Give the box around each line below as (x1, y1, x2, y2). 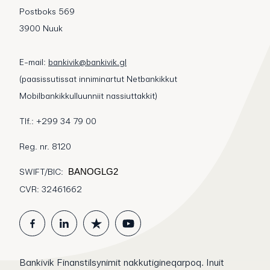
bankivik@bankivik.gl (48, 57, 127, 67)
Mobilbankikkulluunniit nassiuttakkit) (19, 91, 157, 101)
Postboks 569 (19, 7, 75, 17)
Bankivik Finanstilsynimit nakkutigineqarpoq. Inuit (19, 257, 224, 269)
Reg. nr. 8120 (19, 142, 71, 152)
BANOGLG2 (68, 167, 118, 177)
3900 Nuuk (19, 24, 63, 34)
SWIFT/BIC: (19, 167, 68, 177)
